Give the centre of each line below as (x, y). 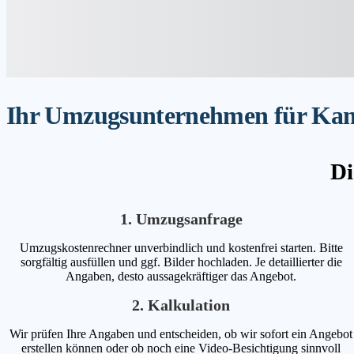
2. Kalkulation (181, 305)
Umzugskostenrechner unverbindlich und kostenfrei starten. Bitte (181, 247)
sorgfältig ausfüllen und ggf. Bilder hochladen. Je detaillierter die (181, 262)
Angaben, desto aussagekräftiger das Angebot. (181, 276)
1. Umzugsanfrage (181, 218)
